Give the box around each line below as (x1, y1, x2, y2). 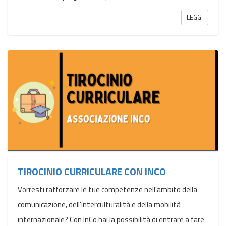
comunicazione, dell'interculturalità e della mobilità (18, 199, 181, 211)
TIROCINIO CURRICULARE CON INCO (18, 163, 166, 179)
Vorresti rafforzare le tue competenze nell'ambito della (18, 184, 197, 196)
